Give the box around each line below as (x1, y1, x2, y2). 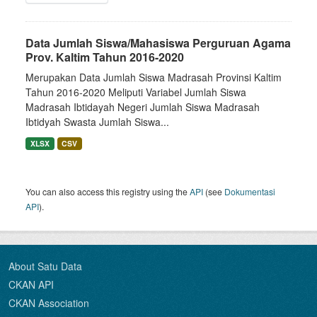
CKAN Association (8, 296, 89, 310)
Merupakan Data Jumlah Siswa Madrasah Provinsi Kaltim (25, 70, 282, 84)
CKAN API (8, 277, 54, 292)
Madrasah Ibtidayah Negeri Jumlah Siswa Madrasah (25, 100, 260, 114)
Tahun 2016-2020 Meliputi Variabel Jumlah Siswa (25, 85, 246, 99)
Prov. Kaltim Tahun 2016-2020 (25, 49, 184, 65)
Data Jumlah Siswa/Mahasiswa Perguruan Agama (25, 35, 291, 51)
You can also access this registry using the (25, 185, 190, 197)
